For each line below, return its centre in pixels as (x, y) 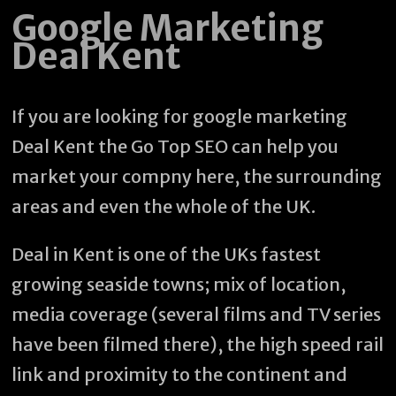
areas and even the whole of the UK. (164, 206)
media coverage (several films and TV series (197, 314)
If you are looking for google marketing (180, 116)
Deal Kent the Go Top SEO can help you (175, 146)
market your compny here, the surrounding (197, 176)
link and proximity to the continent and (180, 374)
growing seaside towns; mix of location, (179, 284)
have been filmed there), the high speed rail (198, 344)
